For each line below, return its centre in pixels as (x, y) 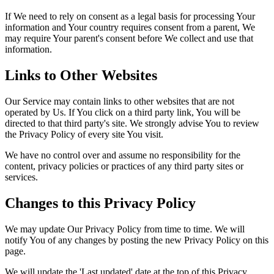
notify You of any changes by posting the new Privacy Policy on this (137, 240)
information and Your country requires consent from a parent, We (130, 28)
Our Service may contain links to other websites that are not (120, 102)
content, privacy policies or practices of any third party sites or (124, 166)
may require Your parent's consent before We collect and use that (129, 39)
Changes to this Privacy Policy (100, 203)
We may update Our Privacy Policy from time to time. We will (125, 229)
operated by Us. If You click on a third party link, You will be (123, 113)
